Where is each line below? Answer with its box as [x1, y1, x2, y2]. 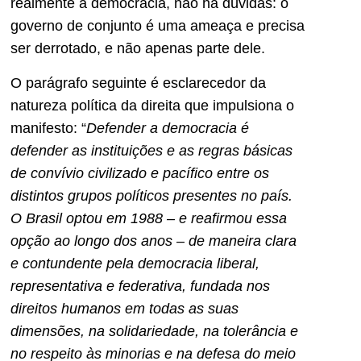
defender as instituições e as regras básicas [10, 142, 293, 159]
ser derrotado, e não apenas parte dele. [10, 40, 265, 57]
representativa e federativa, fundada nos [10, 277, 270, 294]
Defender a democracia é [86, 119, 249, 136]
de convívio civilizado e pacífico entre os [10, 164, 269, 181]
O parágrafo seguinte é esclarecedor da [10, 74, 266, 91]
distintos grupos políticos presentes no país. [10, 187, 293, 204]
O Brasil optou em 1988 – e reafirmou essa [10, 210, 287, 226]
